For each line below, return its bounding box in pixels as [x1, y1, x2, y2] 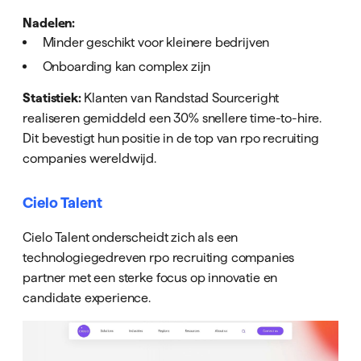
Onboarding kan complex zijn [42, 59, 211, 74]
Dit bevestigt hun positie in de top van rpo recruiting [23, 131, 319, 146]
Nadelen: [23, 15, 76, 31]
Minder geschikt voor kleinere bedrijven [42, 35, 270, 50]
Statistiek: [23, 90, 81, 106]
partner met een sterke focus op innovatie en [23, 269, 278, 284]
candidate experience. [23, 289, 151, 305]
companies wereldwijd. [23, 151, 157, 166]
